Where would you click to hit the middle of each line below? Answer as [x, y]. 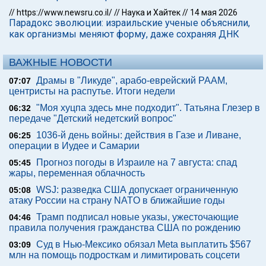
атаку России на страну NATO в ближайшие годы [117, 200]
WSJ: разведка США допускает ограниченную [137, 190]
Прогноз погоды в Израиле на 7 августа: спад [137, 162]
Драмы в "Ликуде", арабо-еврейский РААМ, [132, 80]
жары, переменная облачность [77, 173]
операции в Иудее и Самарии [74, 146]
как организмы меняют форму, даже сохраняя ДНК [124, 34]
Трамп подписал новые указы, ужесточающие [137, 217]
